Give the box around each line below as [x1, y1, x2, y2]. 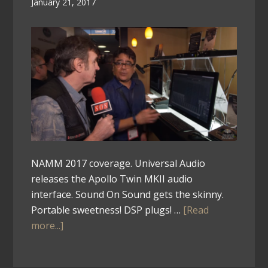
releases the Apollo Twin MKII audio [31, 172, 193, 185]
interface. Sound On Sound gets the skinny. [31, 187, 224, 201]
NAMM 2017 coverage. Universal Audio [31, 156, 206, 170]
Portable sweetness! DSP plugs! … [31, 203, 184, 217]
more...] [31, 218, 64, 232]
